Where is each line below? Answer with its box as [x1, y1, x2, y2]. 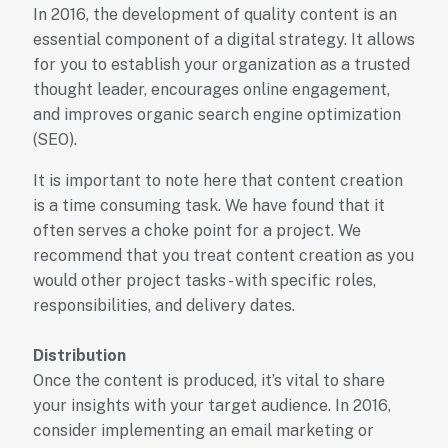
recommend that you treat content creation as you [32, 246, 414, 266]
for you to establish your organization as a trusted [32, 55, 410, 75]
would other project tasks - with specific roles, [32, 271, 376, 291]
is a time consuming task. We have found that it [32, 196, 385, 216]
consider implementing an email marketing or [32, 421, 374, 441]
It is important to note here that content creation [32, 171, 403, 191]
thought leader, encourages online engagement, [32, 80, 390, 100]
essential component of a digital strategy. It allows [32, 30, 415, 50]
